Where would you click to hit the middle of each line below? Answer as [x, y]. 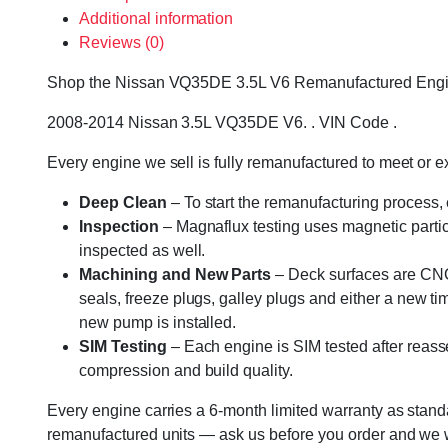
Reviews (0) [121, 42]
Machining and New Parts [175, 274]
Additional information [156, 18]
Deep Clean [123, 202]
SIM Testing [123, 346]
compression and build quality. [186, 370]
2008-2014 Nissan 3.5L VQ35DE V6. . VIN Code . [222, 122]
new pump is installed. [158, 322]
